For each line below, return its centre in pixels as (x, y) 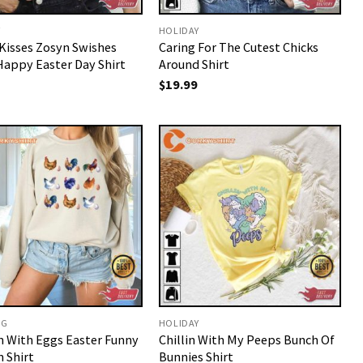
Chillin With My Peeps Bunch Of (246, 340)
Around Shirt (194, 64)
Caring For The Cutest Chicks (238, 47)
